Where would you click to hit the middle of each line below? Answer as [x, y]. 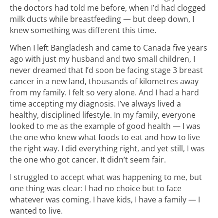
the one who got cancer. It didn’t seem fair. [88, 159]
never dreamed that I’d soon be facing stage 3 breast [106, 70]
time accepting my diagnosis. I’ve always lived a [95, 103]
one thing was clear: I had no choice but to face [96, 189]
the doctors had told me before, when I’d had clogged [108, 8]
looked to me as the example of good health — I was [105, 126]
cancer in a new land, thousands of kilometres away [104, 81]
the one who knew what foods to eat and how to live [105, 137]
